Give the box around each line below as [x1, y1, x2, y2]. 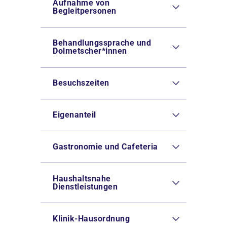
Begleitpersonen [53, 6, 117, 16]
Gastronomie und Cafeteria [53, 142, 158, 152]
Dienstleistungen [53, 182, 118, 192]
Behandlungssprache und [53, 38, 151, 48]
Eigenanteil [53, 110, 96, 120]
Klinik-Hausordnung [53, 214, 130, 223]
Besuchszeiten [53, 78, 109, 88]
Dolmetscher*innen [53, 46, 127, 56]
